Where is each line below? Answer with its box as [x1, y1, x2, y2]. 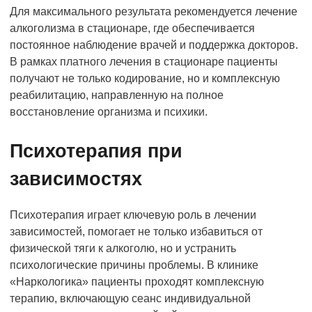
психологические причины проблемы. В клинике [10, 258, 258, 271]
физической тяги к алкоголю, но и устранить [10, 242, 236, 254]
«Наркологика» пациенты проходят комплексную [10, 275, 264, 288]
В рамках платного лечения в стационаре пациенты [10, 55, 278, 68]
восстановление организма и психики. [10, 105, 208, 118]
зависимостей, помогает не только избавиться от [10, 225, 263, 237]
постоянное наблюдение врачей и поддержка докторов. [10, 38, 298, 51]
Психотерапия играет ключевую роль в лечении [10, 208, 256, 221]
